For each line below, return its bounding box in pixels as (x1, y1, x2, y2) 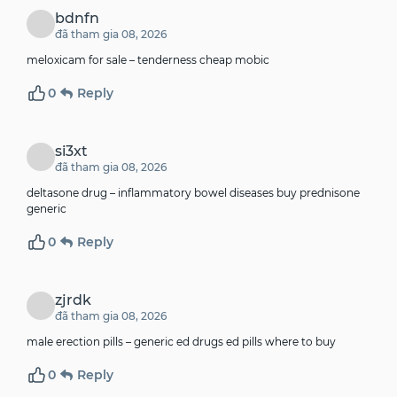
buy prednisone (274, 186, 360, 200)
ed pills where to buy (223, 335, 336, 349)
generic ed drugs (134, 335, 223, 349)
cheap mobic (197, 53, 269, 67)
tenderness (137, 53, 197, 67)
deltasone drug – (27, 186, 118, 200)
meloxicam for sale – (27, 53, 137, 67)
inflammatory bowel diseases (118, 186, 274, 200)
